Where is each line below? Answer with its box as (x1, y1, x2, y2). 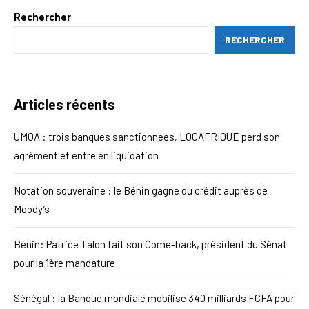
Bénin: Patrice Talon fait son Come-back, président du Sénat (14, 237, 287, 250)
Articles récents (14, 95, 115, 112)
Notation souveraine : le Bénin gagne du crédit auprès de (14, 183, 268, 197)
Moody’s (14, 202, 50, 215)
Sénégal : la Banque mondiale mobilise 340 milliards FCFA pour (14, 291, 295, 304)
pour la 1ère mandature (14, 256, 115, 269)
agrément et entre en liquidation (14, 148, 159, 161)
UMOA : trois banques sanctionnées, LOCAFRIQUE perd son (14, 130, 280, 143)
